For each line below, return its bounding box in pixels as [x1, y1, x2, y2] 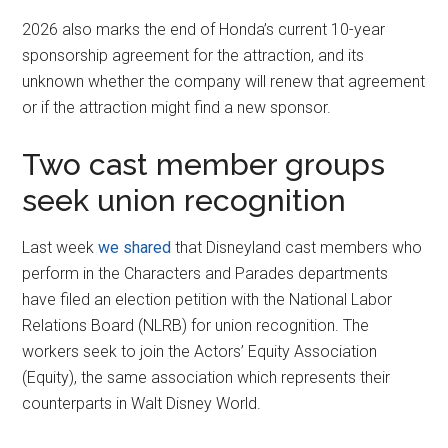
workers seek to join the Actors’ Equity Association [22, 342, 378, 362]
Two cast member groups [22, 147, 386, 183]
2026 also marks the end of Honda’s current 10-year [22, 20, 386, 40]
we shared [98, 238, 172, 258]
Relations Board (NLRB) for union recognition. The [22, 316, 370, 336]
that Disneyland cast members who [171, 238, 423, 258]
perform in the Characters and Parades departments [22, 264, 389, 284]
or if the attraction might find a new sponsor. [22, 98, 332, 118]
